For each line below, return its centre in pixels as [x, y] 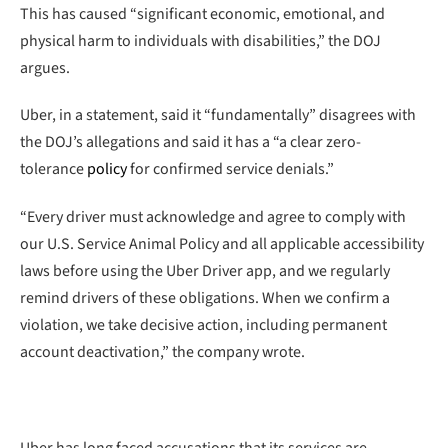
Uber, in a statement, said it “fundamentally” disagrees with [218, 115]
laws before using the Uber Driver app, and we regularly [205, 271]
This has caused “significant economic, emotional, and [202, 13]
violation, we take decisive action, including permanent [203, 325]
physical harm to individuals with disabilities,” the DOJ [200, 40]
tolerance [53, 169]
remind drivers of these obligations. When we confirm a [205, 298]
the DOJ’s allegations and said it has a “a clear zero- [190, 142]
